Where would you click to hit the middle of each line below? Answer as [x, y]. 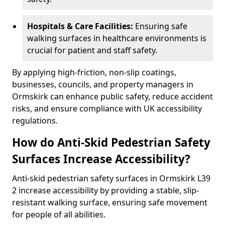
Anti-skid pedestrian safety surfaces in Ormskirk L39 [111, 178]
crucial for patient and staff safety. [92, 50]
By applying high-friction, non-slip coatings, [94, 72]
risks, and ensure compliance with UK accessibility [107, 108]
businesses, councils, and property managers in [103, 84]
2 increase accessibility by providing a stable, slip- [105, 190]
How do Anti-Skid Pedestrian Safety [111, 142]
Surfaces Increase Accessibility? [101, 159]
